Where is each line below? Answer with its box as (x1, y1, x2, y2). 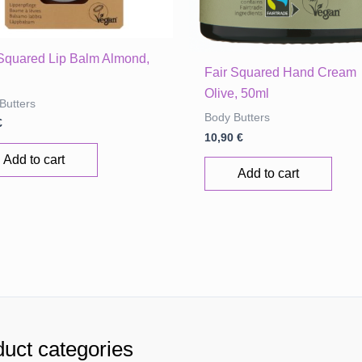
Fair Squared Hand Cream (204, 65, 357, 79)
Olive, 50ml (204, 86, 270, 100)
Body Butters (204, 111, 271, 124)
